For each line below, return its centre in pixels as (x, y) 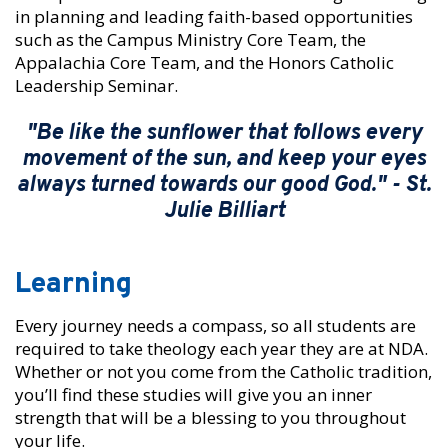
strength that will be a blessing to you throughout (210, 418)
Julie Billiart (224, 212)
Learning (73, 285)
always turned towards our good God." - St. (224, 186)
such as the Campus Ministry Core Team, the (190, 40)
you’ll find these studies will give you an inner (193, 395)
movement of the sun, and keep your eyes (224, 160)
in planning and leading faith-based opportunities (214, 17)
